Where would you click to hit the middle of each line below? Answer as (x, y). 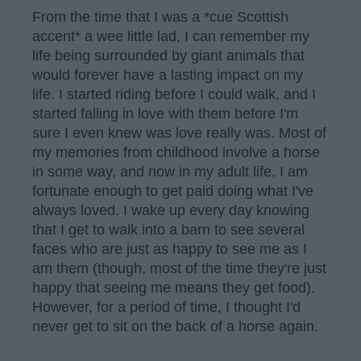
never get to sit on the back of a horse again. (175, 327)
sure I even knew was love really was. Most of (179, 133)
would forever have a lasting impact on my (168, 75)
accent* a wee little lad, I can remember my (171, 37)
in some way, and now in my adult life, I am (170, 172)
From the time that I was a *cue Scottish (160, 17)
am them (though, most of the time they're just (179, 269)
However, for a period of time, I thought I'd (166, 307)
